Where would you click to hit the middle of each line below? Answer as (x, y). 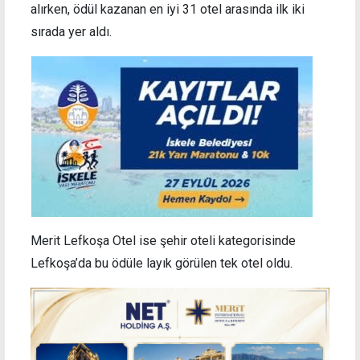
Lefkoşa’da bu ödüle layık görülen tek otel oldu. (162, 263)
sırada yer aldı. (71, 31)
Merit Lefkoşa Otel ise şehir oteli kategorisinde (163, 240)
